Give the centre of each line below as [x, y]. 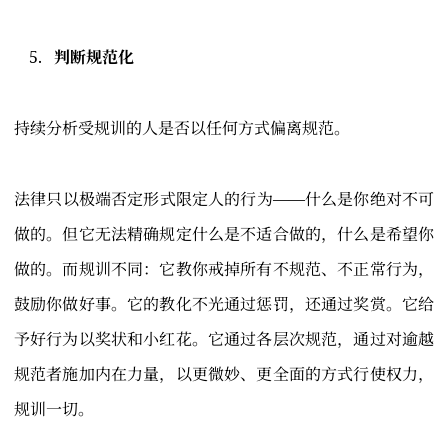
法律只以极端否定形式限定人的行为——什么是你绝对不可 [224, 199]
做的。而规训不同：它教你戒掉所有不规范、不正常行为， [224, 269]
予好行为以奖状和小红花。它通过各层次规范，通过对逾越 [224, 339]
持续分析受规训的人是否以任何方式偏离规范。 [182, 128]
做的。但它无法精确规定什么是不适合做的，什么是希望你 [224, 234]
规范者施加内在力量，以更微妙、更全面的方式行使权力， [224, 374]
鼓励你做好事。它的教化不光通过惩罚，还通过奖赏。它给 [224, 304]
